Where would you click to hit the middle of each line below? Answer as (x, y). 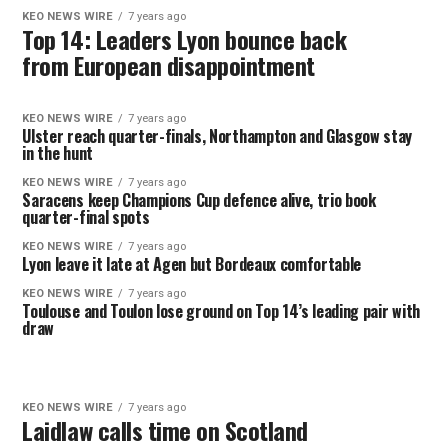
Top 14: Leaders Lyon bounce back (184, 39)
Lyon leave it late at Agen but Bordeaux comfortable (192, 264)
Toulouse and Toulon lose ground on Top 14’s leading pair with (221, 311)
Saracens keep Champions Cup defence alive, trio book (199, 200)
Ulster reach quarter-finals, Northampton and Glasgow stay (217, 136)
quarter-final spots (86, 217)
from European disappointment (168, 65)
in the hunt (57, 153)
